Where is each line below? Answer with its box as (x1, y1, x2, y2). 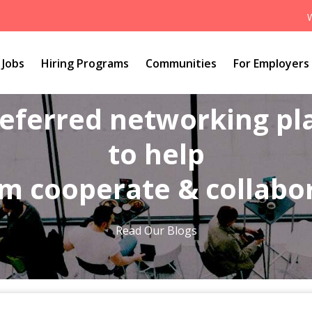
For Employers (233, 56, 309, 71)
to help (107, 135, 205, 173)
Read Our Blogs (115, 223, 197, 239)
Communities (146, 56, 217, 71)
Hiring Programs (41, 56, 129, 71)
